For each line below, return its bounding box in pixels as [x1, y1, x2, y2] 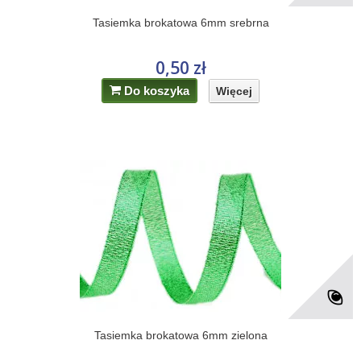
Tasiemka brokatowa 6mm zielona [93, 329, 268, 342]
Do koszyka [124, 84, 190, 98]
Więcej [216, 84, 253, 98]
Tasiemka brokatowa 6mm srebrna [92, 16, 269, 29]
